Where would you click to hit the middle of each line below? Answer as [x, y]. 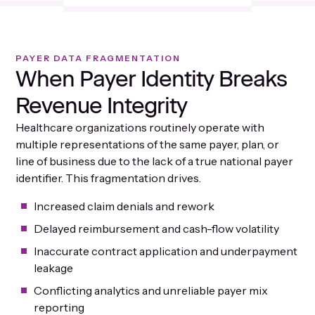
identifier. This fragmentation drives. [109, 178]
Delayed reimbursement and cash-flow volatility [157, 229]
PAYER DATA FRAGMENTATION [98, 58]
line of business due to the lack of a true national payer [155, 161]
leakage [54, 268]
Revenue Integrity [102, 106]
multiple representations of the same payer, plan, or [148, 144]
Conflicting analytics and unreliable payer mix [151, 291]
